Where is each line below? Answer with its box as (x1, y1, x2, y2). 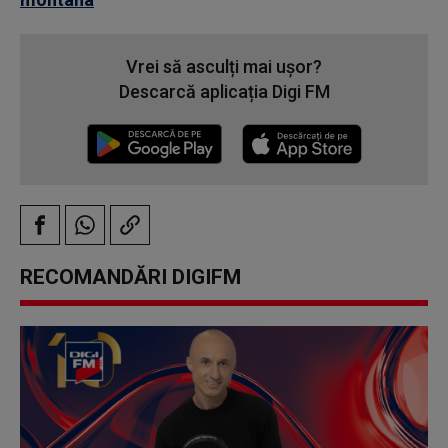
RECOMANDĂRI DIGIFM (20, 265, 241, 290)
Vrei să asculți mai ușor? (126, 56, 322, 78)
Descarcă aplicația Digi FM (118, 81, 330, 103)
